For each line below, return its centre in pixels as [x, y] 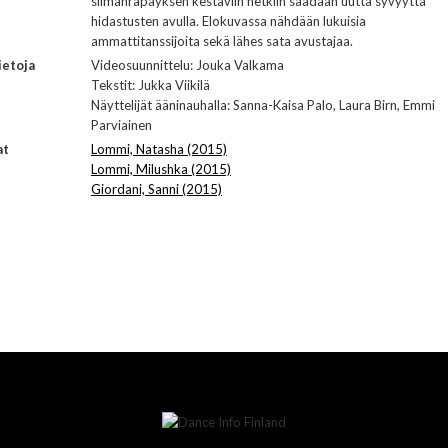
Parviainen [121, 125]
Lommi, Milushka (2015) [161, 169]
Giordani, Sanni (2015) [156, 189]
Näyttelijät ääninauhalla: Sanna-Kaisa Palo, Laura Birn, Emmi [263, 105]
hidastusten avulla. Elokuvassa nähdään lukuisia [228, 21]
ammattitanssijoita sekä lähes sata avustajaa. [222, 41]
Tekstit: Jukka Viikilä [150, 85]
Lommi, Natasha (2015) [159, 149]
